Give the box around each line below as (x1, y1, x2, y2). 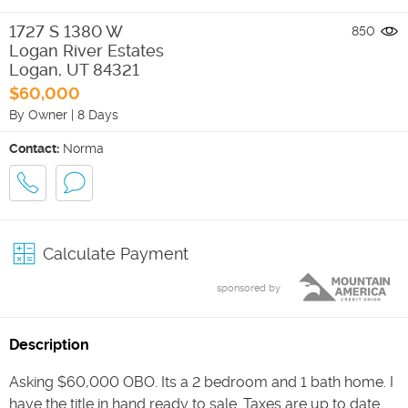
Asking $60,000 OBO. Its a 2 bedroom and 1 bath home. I (9, 372, 393, 391)
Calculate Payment (43, 243, 189, 263)
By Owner (9, 107, 67, 122)
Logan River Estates (9, 40, 164, 60)
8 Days (77, 107, 118, 122)
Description (9, 335, 89, 353)
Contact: (9, 140, 59, 156)
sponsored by (217, 281, 280, 294)
